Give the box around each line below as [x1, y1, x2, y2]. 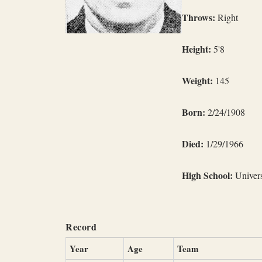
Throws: [182, 11, 215, 24]
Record [65, 220, 96, 233]
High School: [182, 168, 233, 182]
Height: [182, 42, 211, 56]
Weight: [182, 74, 213, 87]
